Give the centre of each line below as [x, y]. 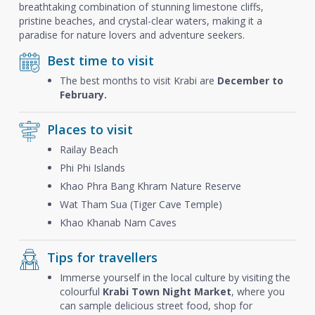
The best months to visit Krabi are [138, 81]
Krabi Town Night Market [167, 291]
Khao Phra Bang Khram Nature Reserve [150, 186]
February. [83, 95]
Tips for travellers [102, 257]
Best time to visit [100, 60]
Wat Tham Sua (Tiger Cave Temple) [141, 204]
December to [250, 81]
